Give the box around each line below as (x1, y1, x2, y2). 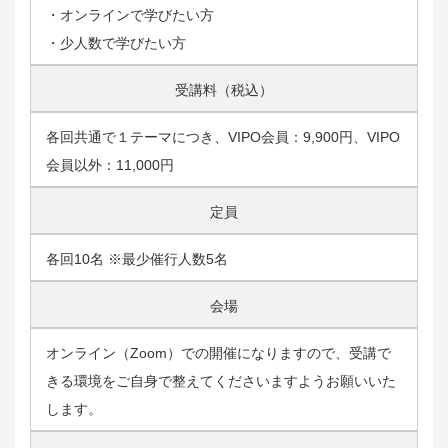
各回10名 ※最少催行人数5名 (46, 251, 228, 268)
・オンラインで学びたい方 (46, 7, 214, 24)
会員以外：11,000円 (46, 157, 174, 174)
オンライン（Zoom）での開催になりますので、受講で (46, 345, 391, 362)
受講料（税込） (175, 82, 273, 99)
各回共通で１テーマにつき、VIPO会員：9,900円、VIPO (46, 129, 400, 146)
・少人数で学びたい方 (46, 35, 186, 52)
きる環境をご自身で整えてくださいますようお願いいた (46, 373, 396, 390)
